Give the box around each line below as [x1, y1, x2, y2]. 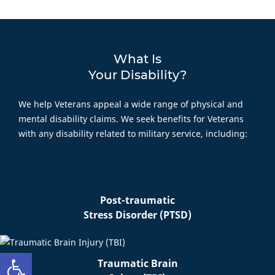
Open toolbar [6, 245, 128, 272]
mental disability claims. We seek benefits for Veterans [18, 112, 244, 125]
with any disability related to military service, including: [18, 127, 247, 139]
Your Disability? [88, 67, 187, 82]
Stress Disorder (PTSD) [83, 207, 192, 222]
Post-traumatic [100, 193, 175, 207]
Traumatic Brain [97, 256, 178, 270]
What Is [114, 51, 161, 66]
